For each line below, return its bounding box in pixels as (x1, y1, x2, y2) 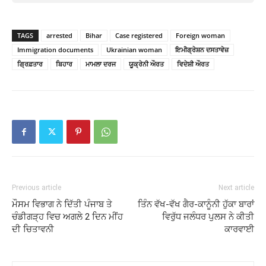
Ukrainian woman (106, 45, 162, 54)
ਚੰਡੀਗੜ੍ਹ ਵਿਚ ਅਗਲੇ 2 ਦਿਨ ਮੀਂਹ (12, 211, 123, 222)
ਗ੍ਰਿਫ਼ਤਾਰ (17, 59, 43, 68)
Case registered (115, 30, 163, 40)
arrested (46, 30, 72, 40)
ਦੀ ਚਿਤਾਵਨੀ (12, 223, 54, 235)
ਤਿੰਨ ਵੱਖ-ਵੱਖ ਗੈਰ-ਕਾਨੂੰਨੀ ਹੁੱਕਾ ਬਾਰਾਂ (138, 198, 254, 210)
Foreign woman (176, 30, 225, 40)
